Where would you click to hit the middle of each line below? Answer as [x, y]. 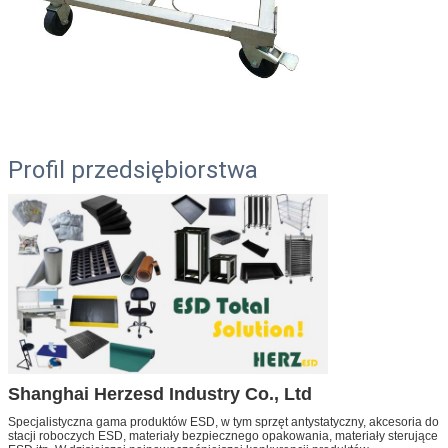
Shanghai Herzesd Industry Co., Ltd [160, 393]
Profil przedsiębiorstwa [133, 169]
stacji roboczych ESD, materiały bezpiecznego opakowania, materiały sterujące [223, 435]
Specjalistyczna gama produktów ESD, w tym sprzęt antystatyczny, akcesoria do [223, 421]
